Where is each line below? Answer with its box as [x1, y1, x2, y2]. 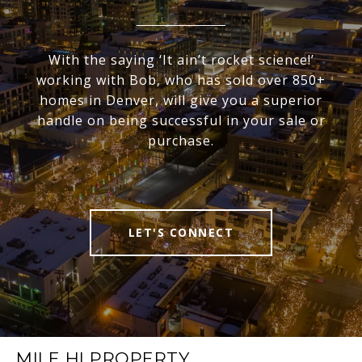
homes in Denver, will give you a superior [40, 91, 322, 110]
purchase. [148, 132, 214, 150]
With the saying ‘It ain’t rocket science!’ [48, 51, 314, 69]
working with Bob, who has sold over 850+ [36, 71, 326, 90]
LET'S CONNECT [128, 225, 234, 241]
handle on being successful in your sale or [36, 112, 326, 130]
